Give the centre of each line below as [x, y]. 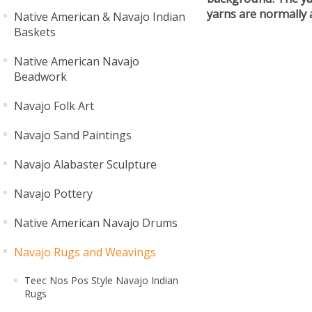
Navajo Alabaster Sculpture [85, 164]
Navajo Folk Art [54, 106]
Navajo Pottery [53, 194]
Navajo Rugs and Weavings [85, 252]
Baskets [35, 32]
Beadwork [40, 77]
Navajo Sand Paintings [73, 135]
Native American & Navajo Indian [100, 17]
